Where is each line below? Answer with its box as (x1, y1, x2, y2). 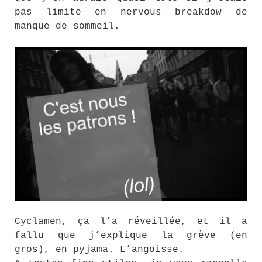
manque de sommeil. (15, 21, 120, 32)
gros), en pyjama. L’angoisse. (15, 244, 184, 255)
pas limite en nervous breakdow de (15, 7, 247, 18)
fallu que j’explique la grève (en (15, 230, 247, 241)
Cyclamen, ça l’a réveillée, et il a (15, 216, 247, 227)
